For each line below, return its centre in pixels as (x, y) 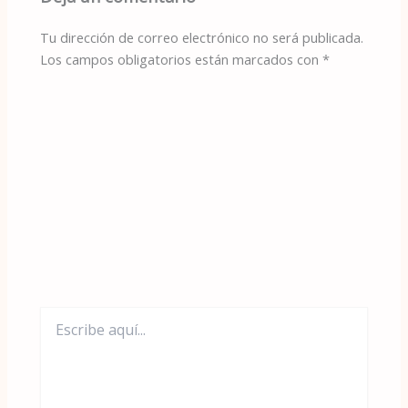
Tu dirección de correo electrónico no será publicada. (202, 37)
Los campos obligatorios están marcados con (182, 59)
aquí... (56, 332)
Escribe (61, 314)
